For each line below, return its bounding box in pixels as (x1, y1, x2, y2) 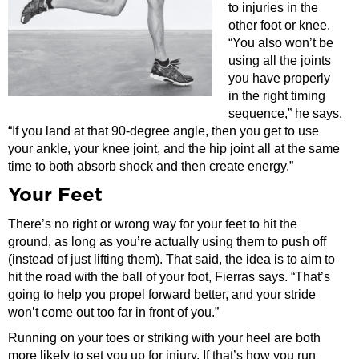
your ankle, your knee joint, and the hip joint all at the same (8, 141, 340, 155)
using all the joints (228, 53, 331, 67)
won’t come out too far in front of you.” (8, 305, 219, 319)
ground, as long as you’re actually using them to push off (8, 234, 326, 248)
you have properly (228, 71, 330, 85)
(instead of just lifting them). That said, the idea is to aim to (8, 252, 335, 266)
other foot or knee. (228, 18, 330, 32)
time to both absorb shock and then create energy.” (8, 159, 293, 173)
